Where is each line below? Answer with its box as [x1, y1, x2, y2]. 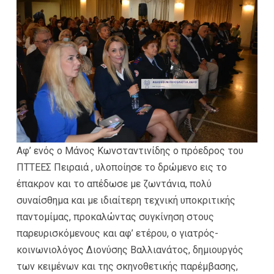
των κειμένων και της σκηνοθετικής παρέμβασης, [17, 261, 238, 273]
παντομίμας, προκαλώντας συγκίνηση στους [17, 211, 214, 223]
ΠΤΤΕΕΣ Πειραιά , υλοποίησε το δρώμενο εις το [17, 161, 227, 174]
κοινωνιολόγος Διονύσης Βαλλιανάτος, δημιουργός [17, 244, 243, 256]
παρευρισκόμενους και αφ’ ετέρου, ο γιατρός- [17, 228, 218, 240]
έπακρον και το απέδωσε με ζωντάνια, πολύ [17, 178, 212, 190]
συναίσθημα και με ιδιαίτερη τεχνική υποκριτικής [17, 194, 235, 207]
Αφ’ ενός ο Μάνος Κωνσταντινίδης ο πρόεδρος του [17, 145, 243, 157]
